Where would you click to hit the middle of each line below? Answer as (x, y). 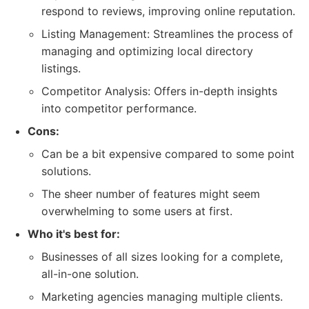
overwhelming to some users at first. (137, 211)
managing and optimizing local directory (147, 51)
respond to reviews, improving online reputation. (168, 11)
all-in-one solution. (90, 274)
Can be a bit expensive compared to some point (168, 154)
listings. (61, 68)
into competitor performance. (119, 108)
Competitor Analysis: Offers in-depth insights (159, 91)
